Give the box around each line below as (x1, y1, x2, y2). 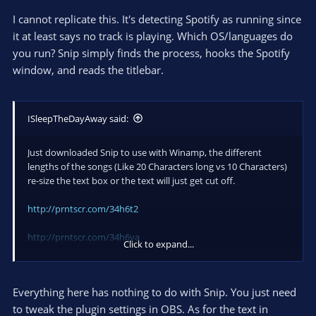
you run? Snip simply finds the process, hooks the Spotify (13, 46, 290, 60)
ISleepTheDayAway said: (28, 111, 128, 125)
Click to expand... (123, 237, 194, 250)
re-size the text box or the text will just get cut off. (28, 174, 235, 187)
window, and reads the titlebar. (13, 63, 164, 77)
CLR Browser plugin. (28, 272, 111, 286)
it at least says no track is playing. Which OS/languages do (13, 29, 293, 43)
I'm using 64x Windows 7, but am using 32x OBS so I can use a (28, 258, 284, 272)
